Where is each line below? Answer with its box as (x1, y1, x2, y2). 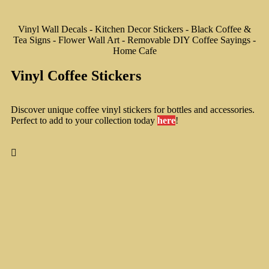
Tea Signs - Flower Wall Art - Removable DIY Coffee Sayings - (13, 35, 256, 46)
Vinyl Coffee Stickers (11, 68, 141, 84)
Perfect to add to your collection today (11, 115, 157, 126)
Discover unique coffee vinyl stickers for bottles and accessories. (11, 104, 255, 115)
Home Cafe (112, 46, 157, 56)
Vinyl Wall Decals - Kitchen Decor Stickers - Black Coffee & (18, 24, 251, 35)
